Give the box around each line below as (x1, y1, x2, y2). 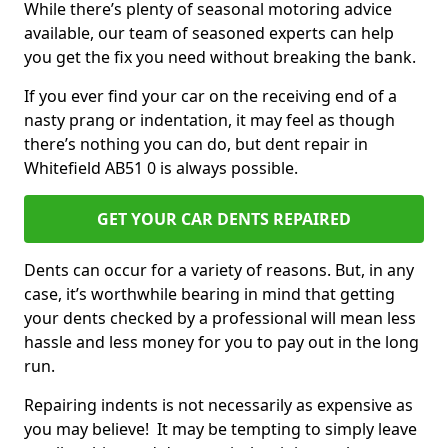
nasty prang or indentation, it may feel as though (24, 109, 395, 131)
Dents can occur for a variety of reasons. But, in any (24, 259, 414, 281)
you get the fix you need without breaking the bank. (24, 46, 420, 68)
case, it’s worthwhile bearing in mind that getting (24, 283, 395, 305)
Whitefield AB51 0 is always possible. (24, 157, 302, 179)
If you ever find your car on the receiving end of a (24, 85, 397, 107)
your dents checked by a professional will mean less (24, 307, 416, 329)
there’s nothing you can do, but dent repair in (24, 133, 368, 155)
